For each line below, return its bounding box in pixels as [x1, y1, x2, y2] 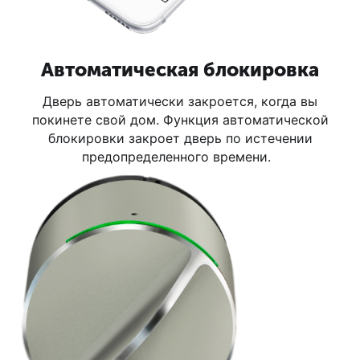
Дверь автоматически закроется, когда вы [43, 92, 317, 109]
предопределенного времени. [81, 148, 279, 165]
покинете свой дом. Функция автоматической [31, 111, 329, 128]
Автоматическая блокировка [41, 57, 319, 81]
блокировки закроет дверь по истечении [47, 129, 313, 146]
